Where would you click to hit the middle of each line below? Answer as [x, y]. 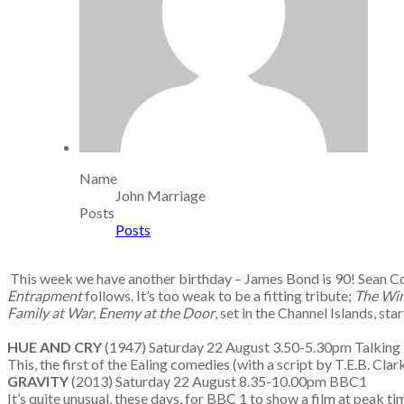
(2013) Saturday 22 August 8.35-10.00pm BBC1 [219, 381]
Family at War [50, 312]
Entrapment [46, 295]
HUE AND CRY [56, 347]
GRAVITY [39, 381]
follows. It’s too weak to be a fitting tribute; [220, 295]
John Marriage [161, 195]
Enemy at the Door [156, 312]
